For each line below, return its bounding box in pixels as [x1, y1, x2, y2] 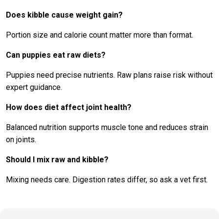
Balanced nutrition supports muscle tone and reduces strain [6, 123, 208, 132]
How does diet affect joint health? [6, 103, 131, 112]
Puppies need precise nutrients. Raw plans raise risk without [6, 70, 213, 80]
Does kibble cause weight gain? [6, 10, 123, 20]
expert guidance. [6, 83, 62, 92]
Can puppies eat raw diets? [6, 50, 106, 60]
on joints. [6, 135, 36, 144]
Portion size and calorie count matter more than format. [6, 30, 193, 40]
